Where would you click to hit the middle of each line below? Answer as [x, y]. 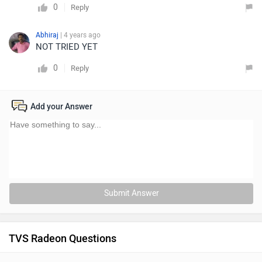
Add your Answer [61, 107]
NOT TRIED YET [67, 47]
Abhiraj [48, 35]
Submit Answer [131, 193]
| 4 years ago [80, 35]
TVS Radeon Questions [63, 239]
